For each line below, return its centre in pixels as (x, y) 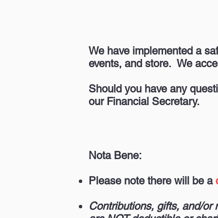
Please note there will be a (151, 181)
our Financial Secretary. (144, 101)
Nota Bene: (115, 155)
